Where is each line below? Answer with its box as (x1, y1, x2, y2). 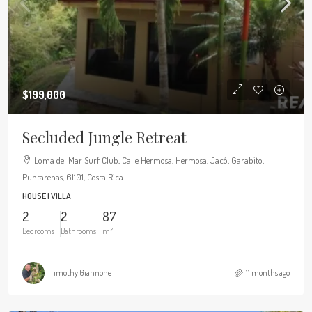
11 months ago (246, 267, 290, 278)
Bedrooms (22, 226, 54, 236)
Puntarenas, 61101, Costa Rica (22, 171, 123, 182)
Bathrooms (61, 226, 96, 236)
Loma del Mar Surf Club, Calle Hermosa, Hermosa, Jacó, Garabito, (34, 155, 264, 166)
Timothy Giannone (50, 267, 111, 278)
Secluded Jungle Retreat (22, 127, 187, 148)
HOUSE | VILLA (22, 191, 71, 201)
